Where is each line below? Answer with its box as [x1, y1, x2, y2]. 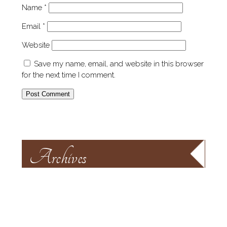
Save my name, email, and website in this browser [33, 59, 204, 69]
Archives [29, 146, 87, 169]
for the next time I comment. [21, 70, 116, 80]
